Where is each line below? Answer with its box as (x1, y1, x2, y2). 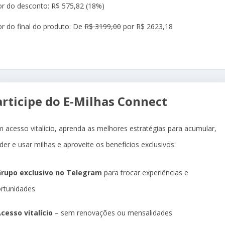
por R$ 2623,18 (121, 22, 173, 31)
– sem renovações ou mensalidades (53, 208, 172, 217)
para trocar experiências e (102, 168, 188, 177)
